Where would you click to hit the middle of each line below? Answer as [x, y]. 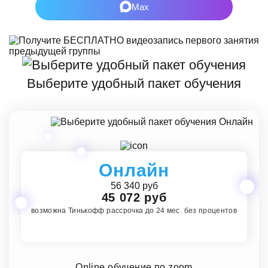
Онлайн [134, 170]
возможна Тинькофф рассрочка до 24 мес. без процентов [134, 211]
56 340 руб [134, 186]
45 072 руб [134, 198]
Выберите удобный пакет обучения [134, 83]
